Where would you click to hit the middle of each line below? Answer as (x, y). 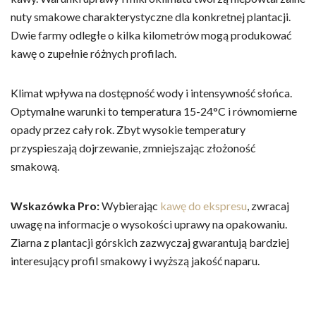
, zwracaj (268, 205)
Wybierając (130, 205)
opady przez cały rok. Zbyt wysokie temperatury (128, 129)
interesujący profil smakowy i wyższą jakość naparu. (135, 260)
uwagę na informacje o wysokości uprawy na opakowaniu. (149, 224)
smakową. (35, 166)
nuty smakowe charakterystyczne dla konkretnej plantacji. (151, 16)
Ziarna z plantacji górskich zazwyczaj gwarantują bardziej (150, 242)
